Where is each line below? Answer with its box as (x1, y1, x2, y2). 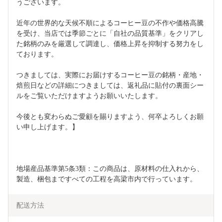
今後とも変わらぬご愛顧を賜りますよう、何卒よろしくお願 (16, 112, 204, 120)
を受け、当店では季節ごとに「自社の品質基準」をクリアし (16, 29, 204, 37)
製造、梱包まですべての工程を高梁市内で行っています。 (16, 175, 197, 183)
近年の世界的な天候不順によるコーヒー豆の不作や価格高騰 (16, 19, 204, 27)
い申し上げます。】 (16, 123, 79, 131)
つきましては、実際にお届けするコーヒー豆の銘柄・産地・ (16, 71, 204, 79)
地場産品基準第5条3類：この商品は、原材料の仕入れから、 (16, 165, 204, 172)
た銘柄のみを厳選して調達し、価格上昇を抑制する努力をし (16, 40, 204, 48)
